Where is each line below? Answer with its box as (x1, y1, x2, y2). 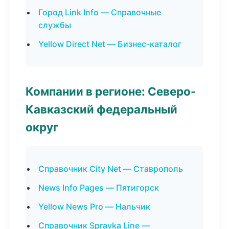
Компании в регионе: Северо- (26, 84, 196, 98)
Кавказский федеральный (26, 102, 177, 116)
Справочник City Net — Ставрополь (38, 164, 183, 174)
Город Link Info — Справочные (38, 7, 161, 17)
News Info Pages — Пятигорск (38, 182, 159, 193)
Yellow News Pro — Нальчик (38, 201, 150, 212)
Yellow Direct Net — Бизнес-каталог (38, 39, 181, 49)
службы (38, 20, 71, 30)
